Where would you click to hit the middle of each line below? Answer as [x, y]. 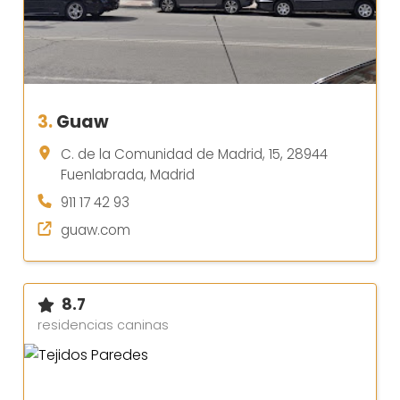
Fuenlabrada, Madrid [128, 175]
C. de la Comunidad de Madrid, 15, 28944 [194, 154]
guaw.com [96, 230]
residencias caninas [103, 325]
